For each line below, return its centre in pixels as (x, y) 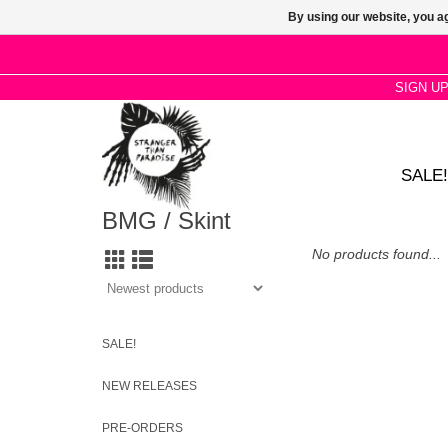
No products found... (376, 254)
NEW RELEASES (149, 386)
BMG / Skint (166, 221)
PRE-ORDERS (142, 428)
